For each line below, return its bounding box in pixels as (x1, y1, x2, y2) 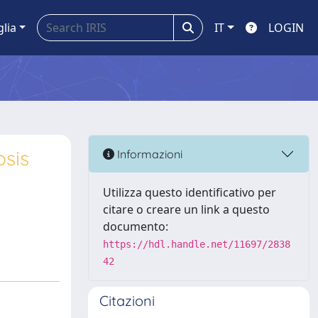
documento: (103, 219, 168, 234)
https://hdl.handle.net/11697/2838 (103, 238, 290, 250)
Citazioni (99, 292, 155, 309)
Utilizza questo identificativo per (103, 185, 276, 200)
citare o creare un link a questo (103, 202, 270, 217)
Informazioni (114, 146, 182, 161)
